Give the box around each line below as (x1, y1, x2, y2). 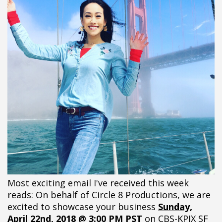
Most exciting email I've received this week (7, 177, 189, 189)
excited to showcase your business (7, 201, 158, 213)
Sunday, (158, 201, 192, 213)
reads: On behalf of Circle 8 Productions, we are (7, 189, 211, 201)
